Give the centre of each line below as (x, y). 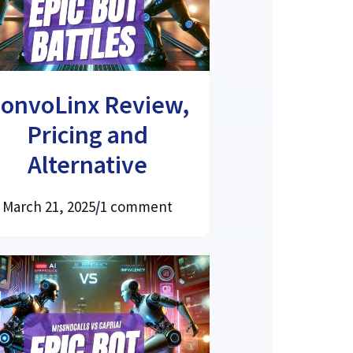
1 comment (136, 206)
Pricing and (87, 134)
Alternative (87, 164)
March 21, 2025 (48, 206)
